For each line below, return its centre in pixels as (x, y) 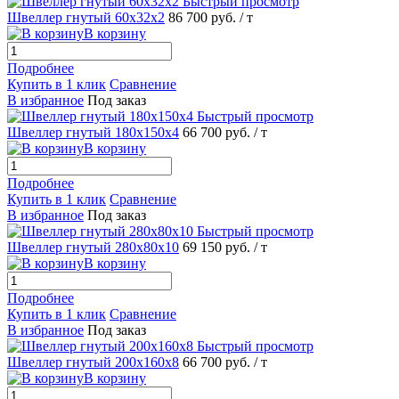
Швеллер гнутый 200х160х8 (93, 362)
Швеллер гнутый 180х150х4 (93, 132)
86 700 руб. (204, 17)
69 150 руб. (218, 247)
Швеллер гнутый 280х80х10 (93, 247)
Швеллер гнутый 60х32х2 (86, 17)
